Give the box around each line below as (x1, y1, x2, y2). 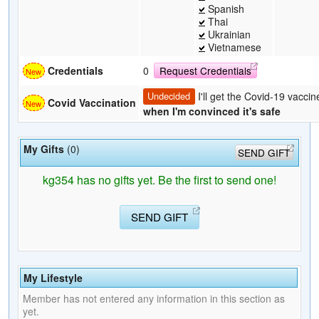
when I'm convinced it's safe (143, 103, 281, 118)
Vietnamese (205, 39, 261, 54)
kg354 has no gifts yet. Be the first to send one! (43, 171, 276, 188)
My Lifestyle (23, 270, 83, 285)
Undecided (147, 89, 191, 103)
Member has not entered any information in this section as (23, 291, 285, 305)
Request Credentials (159, 63, 252, 78)
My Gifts (23, 141, 64, 156)
